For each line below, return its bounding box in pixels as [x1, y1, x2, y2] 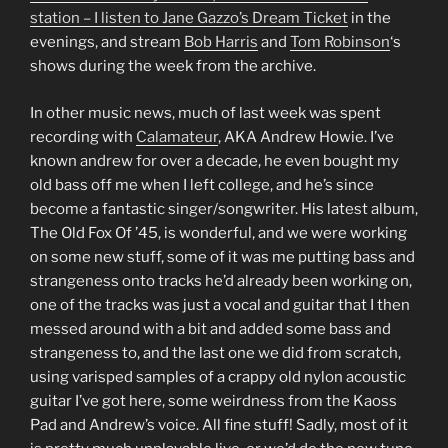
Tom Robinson [290, 33, 390, 51]
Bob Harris [184, 33, 258, 51]
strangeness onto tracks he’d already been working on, [30, 271, 412, 290]
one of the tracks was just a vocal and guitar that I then [30, 295, 410, 314]
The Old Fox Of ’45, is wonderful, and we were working [30, 223, 407, 242]
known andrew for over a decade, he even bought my [30, 151, 399, 170]
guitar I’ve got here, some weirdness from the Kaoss [30, 391, 397, 410]
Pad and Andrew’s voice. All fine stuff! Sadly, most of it [30, 415, 408, 434]
